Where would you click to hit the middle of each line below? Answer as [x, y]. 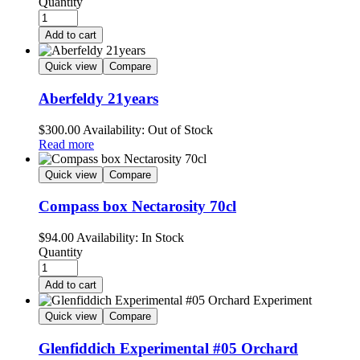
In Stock [161, 237]
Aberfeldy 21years [98, 98]
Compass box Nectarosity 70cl [137, 207]
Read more [66, 144]
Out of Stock [179, 129]
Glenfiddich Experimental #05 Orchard [168, 348]
